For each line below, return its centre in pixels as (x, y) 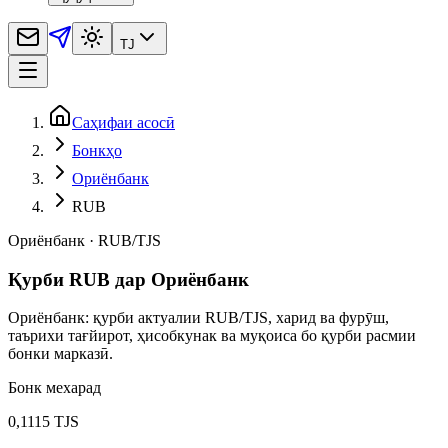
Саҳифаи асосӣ (123, 122)
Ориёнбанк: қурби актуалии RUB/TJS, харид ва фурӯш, (198, 318)
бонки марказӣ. (60, 354)
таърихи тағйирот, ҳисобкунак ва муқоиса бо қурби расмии (212, 336)
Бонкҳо (97, 150)
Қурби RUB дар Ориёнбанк (128, 279)
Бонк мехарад (54, 388)
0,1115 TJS (43, 422)
